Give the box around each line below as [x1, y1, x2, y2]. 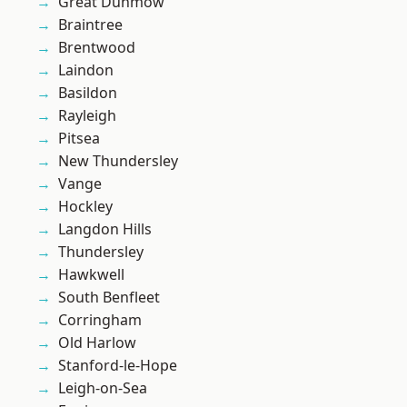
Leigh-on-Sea [58, 378, 147, 399]
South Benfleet [58, 287, 160, 308]
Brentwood [58, 37, 135, 58]
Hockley [58, 196, 113, 217]
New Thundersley [58, 151, 178, 172]
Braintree [58, 15, 123, 35]
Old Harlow [58, 333, 136, 353]
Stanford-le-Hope [58, 355, 177, 376]
